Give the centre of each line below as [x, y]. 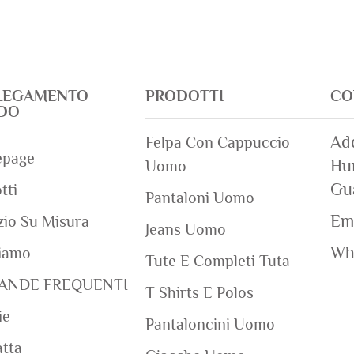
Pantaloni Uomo [200, 198]
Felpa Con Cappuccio [217, 143]
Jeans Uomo [185, 230]
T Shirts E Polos [199, 293]
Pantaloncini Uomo [210, 324]
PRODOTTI [184, 96]
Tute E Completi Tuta [217, 261]
